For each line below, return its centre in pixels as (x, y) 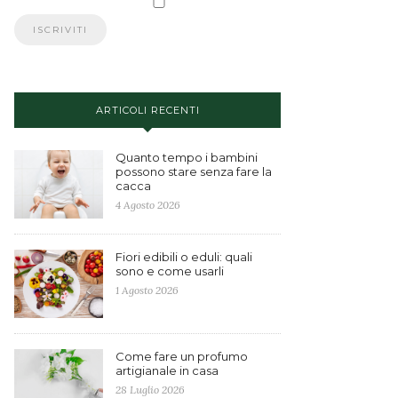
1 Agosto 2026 (147, 291)
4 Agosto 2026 (148, 205)
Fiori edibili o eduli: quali (184, 257)
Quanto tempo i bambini (187, 158)
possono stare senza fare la (194, 172)
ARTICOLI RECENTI (147, 111)
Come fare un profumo (182, 357)
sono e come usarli (170, 271)
